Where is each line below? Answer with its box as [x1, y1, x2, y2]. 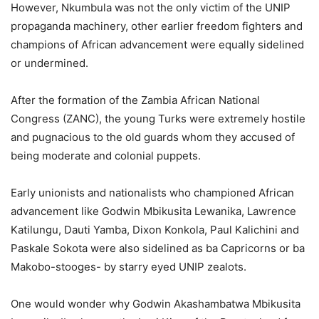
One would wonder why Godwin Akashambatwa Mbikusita [11, 297, 300, 311]
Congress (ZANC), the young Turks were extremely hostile [11, 112, 305, 126]
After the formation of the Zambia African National [11, 93, 260, 108]
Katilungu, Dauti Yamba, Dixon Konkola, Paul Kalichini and [11, 223, 299, 237]
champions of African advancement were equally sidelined [11, 38, 304, 52]
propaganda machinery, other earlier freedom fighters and [11, 19, 303, 33]
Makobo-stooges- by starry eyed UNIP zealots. [11, 260, 246, 274]
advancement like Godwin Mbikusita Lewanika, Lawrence [11, 204, 296, 219]
